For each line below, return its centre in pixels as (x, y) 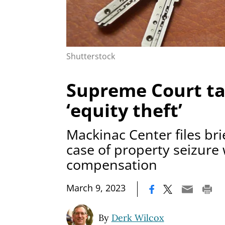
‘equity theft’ (124, 110)
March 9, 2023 (96, 188)
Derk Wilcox (138, 218)
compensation (112, 165)
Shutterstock (91, 56)
